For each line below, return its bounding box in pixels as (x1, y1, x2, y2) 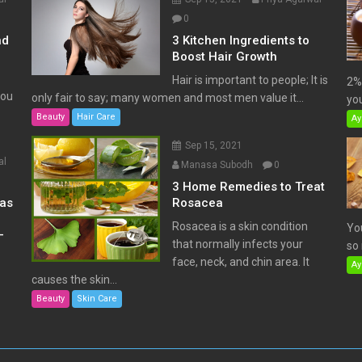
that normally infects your (172, 237, 304, 250)
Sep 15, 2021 (185, 139, 243, 151)
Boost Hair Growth (172, 48, 278, 64)
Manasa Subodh (181, 158, 254, 170)
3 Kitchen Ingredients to (172, 32, 310, 48)
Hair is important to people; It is (172, 73, 329, 86)
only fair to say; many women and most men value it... (31, 90, 304, 104)
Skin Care (76, 293, 117, 304)
